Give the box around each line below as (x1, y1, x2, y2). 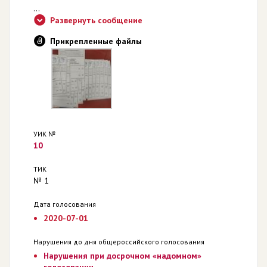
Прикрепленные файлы (50, 35, 142, 46)
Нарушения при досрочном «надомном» (43, 250, 201, 261)
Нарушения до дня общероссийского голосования (33, 237, 204, 246)
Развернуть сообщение (50, 14, 142, 26)
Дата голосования (33, 199, 96, 209)
